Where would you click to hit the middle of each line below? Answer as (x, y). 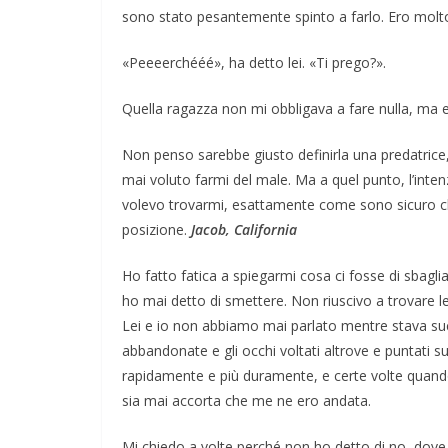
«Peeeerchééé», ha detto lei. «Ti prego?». (254, 62)
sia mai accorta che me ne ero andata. (246, 400)
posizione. (156, 229)
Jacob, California (244, 229)
